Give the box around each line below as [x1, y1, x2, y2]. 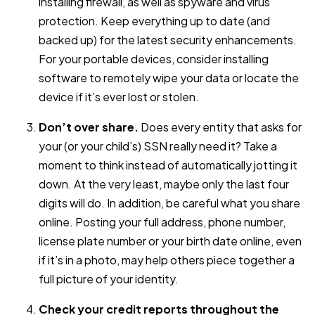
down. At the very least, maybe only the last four [39, 176, 289, 191]
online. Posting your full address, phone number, [39, 214, 285, 229]
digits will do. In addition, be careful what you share [39, 195, 300, 210]
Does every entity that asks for [139, 119, 302, 134]
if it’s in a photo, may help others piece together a [39, 252, 295, 267]
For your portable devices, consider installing [39, 51, 269, 66]
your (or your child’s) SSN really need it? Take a [39, 138, 277, 153]
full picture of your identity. [39, 271, 179, 286]
